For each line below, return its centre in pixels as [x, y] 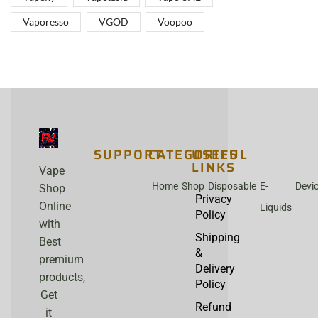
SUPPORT [128, 155]
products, [62, 277]
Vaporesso [46, 22]
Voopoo [175, 22]
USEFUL [220, 155]
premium [61, 259]
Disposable [232, 186]
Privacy [213, 199]
